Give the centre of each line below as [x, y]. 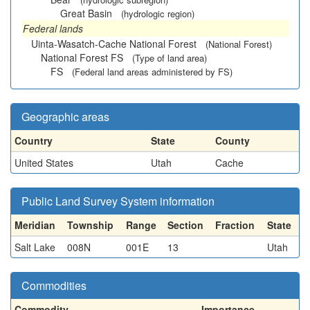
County [232, 140]
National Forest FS [82, 57]
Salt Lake [35, 247]
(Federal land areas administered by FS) [152, 72]
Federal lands [53, 28]
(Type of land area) [170, 58]
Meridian [35, 225]
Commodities [54, 285]
